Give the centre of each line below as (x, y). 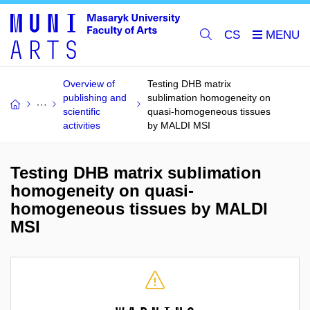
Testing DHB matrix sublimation (136, 173)
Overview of (89, 84)
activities (82, 125)
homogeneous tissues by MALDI (139, 209)
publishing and (95, 98)
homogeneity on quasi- (102, 191)
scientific (82, 111)
